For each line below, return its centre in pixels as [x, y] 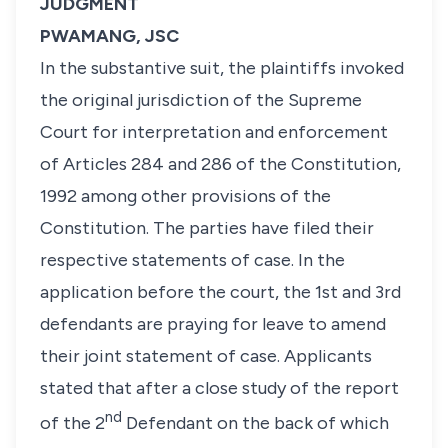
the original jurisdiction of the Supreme [201, 100]
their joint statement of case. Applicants [206, 356]
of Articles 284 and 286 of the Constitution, [220, 164]
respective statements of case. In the [192, 260]
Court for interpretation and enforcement [214, 132]
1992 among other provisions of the [185, 196]
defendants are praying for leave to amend [213, 324]
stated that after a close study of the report [219, 388]
